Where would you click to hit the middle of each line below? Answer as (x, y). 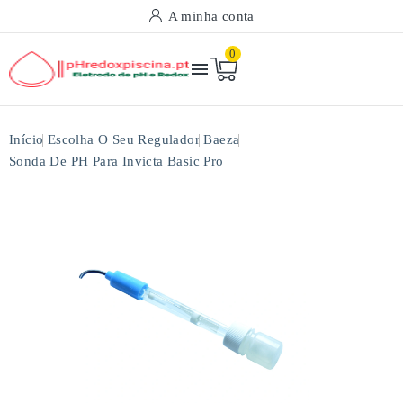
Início (27, 139)
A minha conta (211, 16)
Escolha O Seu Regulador (124, 139)
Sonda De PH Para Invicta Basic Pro (116, 161)
